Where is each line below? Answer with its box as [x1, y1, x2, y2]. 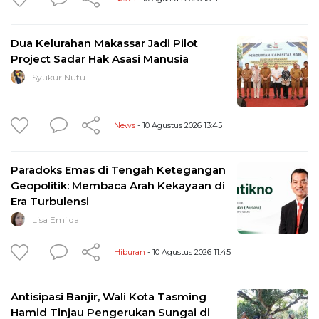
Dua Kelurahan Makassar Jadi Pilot [11, 36, 198, 50]
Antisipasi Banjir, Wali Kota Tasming [11, 289, 206, 303]
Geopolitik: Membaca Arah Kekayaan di [11, 178, 225, 192]
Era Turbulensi [11, 194, 89, 208]
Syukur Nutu [32, 71, 85, 83]
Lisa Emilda [32, 214, 79, 225]
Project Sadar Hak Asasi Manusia [11, 51, 189, 66]
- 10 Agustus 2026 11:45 [145, 246, 231, 257]
